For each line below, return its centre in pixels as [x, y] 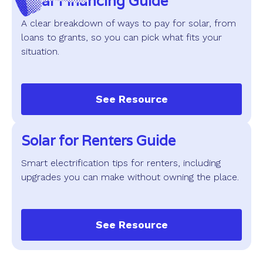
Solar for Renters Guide [98, 141]
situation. [40, 52]
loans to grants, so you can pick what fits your [122, 38]
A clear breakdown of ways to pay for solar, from [129, 23]
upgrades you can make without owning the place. [130, 177]
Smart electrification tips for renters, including [121, 163]
